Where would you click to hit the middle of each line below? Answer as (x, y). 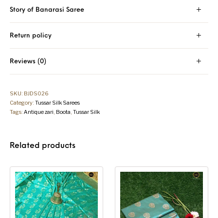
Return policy (31, 36)
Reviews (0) (28, 62)
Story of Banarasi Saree (47, 10)
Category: (23, 103)
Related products (43, 146)
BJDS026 (36, 94)
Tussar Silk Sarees (58, 103)
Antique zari (39, 112)
